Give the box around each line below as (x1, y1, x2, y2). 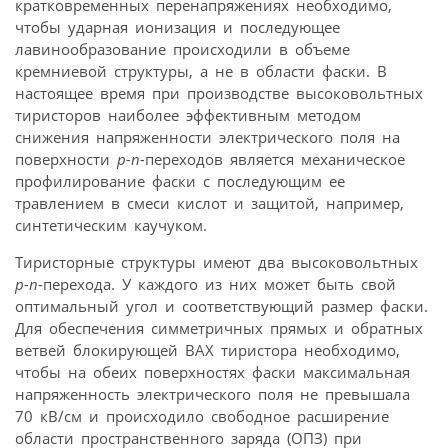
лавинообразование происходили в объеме (15, 38, 350, 59)
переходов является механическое (145, 148, 405, 169)
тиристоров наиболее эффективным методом (15, 104, 361, 125)
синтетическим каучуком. (15, 214, 207, 235)
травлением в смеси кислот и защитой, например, (15, 192, 404, 213)
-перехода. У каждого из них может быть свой (38, 273, 396, 294)
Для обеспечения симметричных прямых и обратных (15, 317, 423, 338)
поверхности (15, 148, 117, 169)
